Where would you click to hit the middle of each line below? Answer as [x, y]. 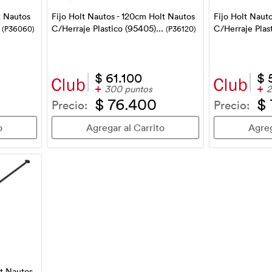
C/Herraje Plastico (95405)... [108, 28]
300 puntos [128, 88]
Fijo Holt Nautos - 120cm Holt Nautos [123, 16]
